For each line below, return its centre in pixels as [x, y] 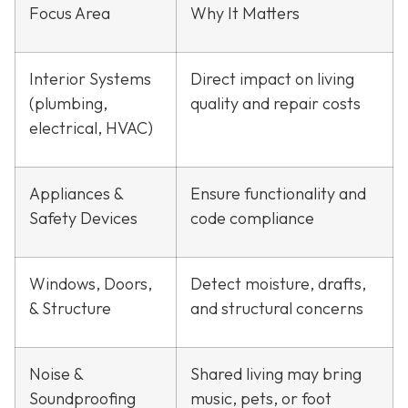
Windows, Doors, [91, 284]
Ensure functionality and [278, 194]
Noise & [56, 374]
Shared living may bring [276, 374]
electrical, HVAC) [91, 128]
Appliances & [76, 194]
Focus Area [70, 14]
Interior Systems [90, 79]
